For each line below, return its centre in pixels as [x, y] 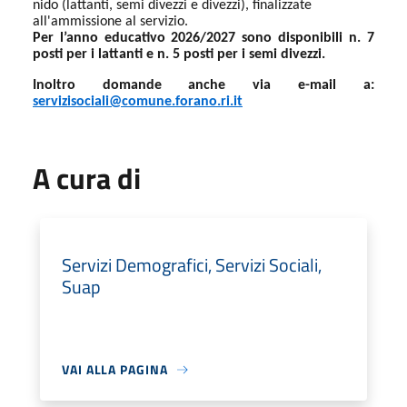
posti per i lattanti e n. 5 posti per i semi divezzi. [179, 54]
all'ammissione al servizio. [110, 21]
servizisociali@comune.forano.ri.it [138, 102]
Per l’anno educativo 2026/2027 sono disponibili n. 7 [203, 38]
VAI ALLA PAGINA [115, 370]
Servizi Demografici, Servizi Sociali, [192, 265]
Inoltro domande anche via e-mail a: [203, 86]
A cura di [87, 179]
